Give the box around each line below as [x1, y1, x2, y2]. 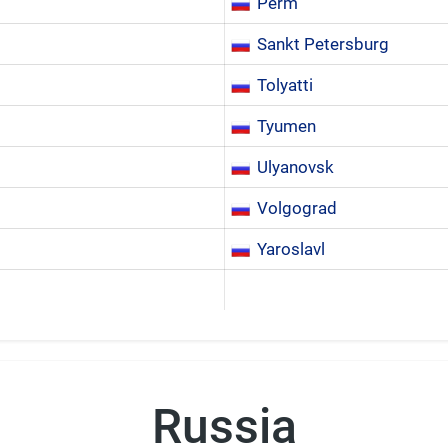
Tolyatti [257, 75, 313, 95]
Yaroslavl [257, 239, 325, 259]
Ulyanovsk [257, 157, 334, 177]
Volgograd [257, 198, 337, 218]
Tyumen [257, 116, 316, 136]
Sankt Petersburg [257, 34, 389, 54]
